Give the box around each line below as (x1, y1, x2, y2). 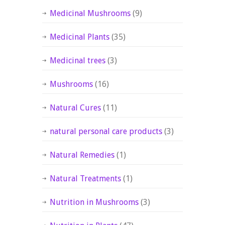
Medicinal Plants (50, 32, 109, 42)
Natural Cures (50, 102, 101, 113)
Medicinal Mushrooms (50, 8, 131, 18)
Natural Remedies (50, 150, 115, 160)
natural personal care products (50, 126, 162, 136)
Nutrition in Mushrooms (50, 197, 139, 207)
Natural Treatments (50, 173, 121, 183)
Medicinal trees (50, 55, 105, 65)
